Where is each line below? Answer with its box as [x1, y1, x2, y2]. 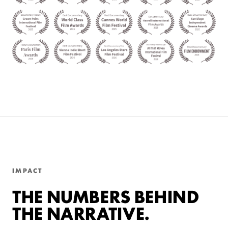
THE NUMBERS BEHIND [12, 183, 199, 208]
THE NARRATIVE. [12, 199, 150, 225]
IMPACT [12, 165, 43, 175]
